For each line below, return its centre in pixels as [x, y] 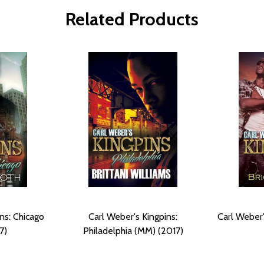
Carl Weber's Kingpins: [133, 216]
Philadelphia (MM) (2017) [133, 230]
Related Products [132, 19]
